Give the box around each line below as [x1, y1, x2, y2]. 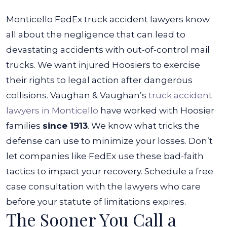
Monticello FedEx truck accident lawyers [6, 14, 183, 24]
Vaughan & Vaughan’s [50, 90, 148, 100]
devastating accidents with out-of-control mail [6, 45, 210, 55]
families [6, 121, 43, 131]
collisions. [6, 90, 48, 100]
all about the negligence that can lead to [6, 29, 185, 40]
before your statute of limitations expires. [6, 197, 186, 207]
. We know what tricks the [88, 121, 200, 131]
